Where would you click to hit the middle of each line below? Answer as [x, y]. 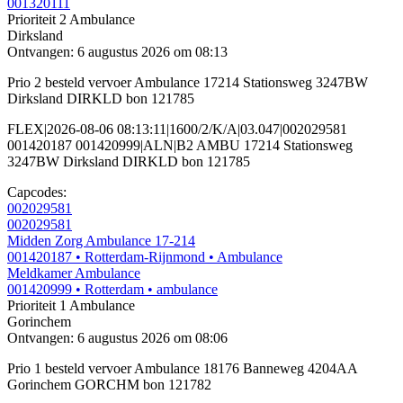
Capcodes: [37, 193]
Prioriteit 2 [37, 20]
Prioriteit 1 [37, 306]
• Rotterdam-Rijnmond [140, 257]
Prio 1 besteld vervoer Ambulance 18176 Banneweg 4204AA [182, 369]
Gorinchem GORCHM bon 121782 [109, 385]
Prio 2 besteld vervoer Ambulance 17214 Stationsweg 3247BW [188, 83]
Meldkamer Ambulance [74, 273]
